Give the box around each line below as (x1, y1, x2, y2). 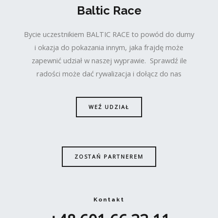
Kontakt (93, 196, 125, 203)
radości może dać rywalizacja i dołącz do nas (36, 68, 182, 78)
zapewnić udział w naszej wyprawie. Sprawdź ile (31, 55, 187, 65)
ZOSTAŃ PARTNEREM (74, 153, 144, 161)
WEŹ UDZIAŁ (89, 103, 129, 111)
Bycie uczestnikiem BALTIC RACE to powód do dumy (24, 29, 194, 39)
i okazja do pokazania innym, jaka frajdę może (35, 42, 183, 52)
